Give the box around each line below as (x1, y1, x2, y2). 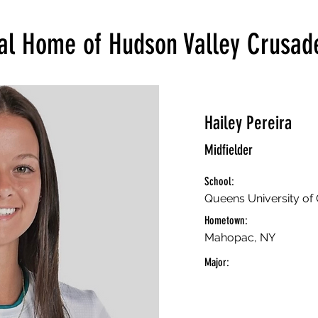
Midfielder (204, 141, 253, 158)
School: (204, 175, 234, 188)
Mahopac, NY (204, 231, 275, 244)
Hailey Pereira (204, 112, 292, 134)
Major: (204, 256, 229, 269)
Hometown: (204, 214, 248, 227)
